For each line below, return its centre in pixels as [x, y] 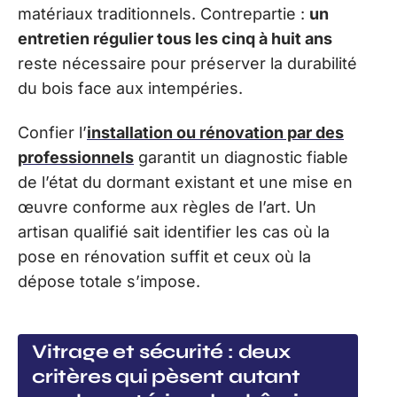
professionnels [76, 158]
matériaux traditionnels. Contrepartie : [163, 13]
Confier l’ [52, 133]
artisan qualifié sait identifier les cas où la [174, 232]
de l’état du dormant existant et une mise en [185, 183]
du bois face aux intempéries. [130, 88]
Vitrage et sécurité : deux [161, 351]
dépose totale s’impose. [109, 282]
